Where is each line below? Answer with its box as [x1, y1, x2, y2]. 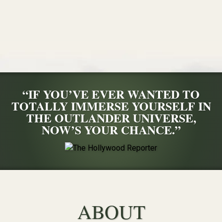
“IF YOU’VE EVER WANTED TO [22, 85, 200, 103]
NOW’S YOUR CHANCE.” [41, 121, 181, 139]
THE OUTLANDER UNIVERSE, [26, 109, 196, 127]
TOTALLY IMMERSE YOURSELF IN [11, 97, 211, 115]
